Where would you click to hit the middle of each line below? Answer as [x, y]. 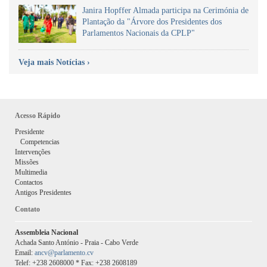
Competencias [37, 142]
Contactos [29, 182]
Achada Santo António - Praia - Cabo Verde [77, 243]
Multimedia [31, 172]
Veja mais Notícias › [54, 62]
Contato [27, 209]
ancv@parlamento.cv [63, 253]
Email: [24, 253]
